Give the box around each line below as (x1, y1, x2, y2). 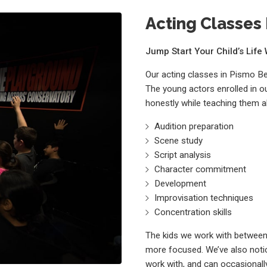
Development (154, 178, 207, 189)
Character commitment (154, 163, 247, 175)
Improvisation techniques (154, 192, 254, 203)
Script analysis (154, 149, 212, 160)
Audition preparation (154, 120, 234, 132)
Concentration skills (154, 206, 232, 218)
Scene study (154, 135, 203, 146)
